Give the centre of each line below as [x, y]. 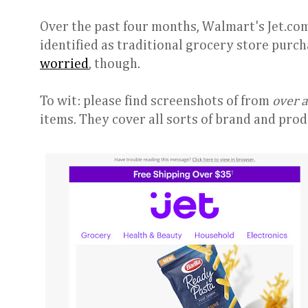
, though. [114, 65]
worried [64, 65]
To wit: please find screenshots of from [156, 102]
